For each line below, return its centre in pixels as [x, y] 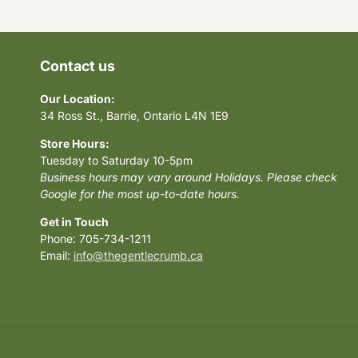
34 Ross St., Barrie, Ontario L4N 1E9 [134, 116]
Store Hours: [75, 144]
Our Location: [78, 99]
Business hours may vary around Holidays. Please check [189, 177]
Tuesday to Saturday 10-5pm [116, 161]
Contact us [78, 66]
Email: [57, 256]
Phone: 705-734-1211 [95, 239]
